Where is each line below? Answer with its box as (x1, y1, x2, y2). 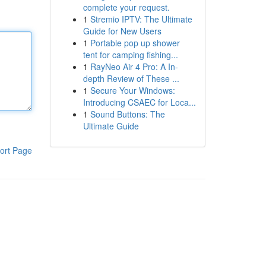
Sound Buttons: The (90, 108, 165, 120)
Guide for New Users (83, 25, 161, 37)
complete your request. (83, 1, 170, 13)
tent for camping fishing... (83, 49, 178, 61)
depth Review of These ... (83, 72, 179, 84)
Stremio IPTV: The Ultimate (90, 13, 192, 25)
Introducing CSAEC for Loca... (83, 96, 196, 108)
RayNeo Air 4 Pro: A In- (90, 61, 178, 72)
